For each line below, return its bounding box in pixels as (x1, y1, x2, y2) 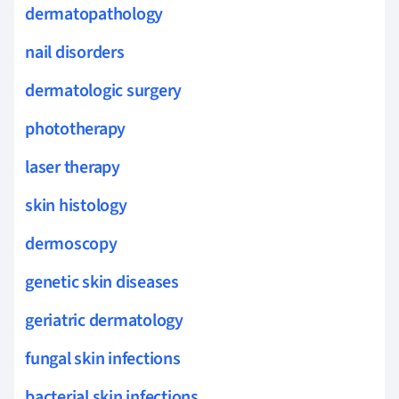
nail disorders (25, 39, 125, 65)
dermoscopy (25, 231, 118, 256)
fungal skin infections (25, 346, 181, 371)
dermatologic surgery (25, 77, 183, 103)
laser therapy (25, 154, 120, 180)
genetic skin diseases (25, 269, 179, 295)
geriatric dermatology (25, 307, 183, 333)
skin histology (25, 192, 127, 218)
